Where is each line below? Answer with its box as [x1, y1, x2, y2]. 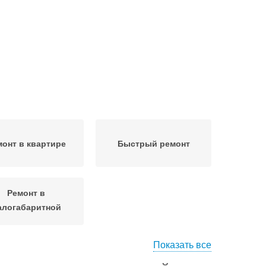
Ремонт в [7, 186, 45, 198]
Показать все [153, 237, 211, 251]
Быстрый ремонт [117, 137, 190, 149]
